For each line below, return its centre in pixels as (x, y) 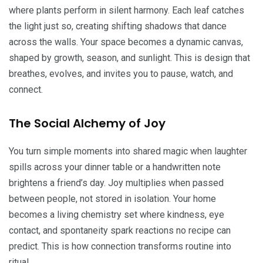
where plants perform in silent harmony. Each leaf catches (127, 10)
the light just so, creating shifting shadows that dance (118, 26)
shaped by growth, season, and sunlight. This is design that (129, 58)
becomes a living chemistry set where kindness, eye (117, 214)
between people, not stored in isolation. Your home (112, 198)
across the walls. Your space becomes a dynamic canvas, (126, 42)
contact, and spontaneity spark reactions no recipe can (120, 230)
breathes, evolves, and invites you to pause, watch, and (121, 73)
